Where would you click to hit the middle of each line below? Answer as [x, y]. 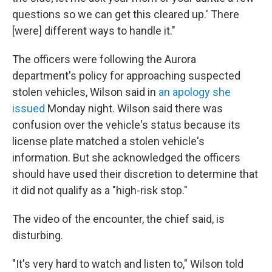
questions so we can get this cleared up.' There [126, 14]
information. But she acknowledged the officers [126, 157]
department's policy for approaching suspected [126, 75]
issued [29, 108]
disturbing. [38, 235]
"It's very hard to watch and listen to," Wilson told [128, 263]
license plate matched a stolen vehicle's [108, 141]
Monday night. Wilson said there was [134, 108]
